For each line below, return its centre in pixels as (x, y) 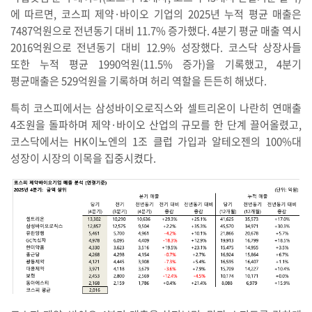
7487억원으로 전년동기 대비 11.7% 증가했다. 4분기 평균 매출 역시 (156, 30)
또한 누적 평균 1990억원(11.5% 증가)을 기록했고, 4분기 (156, 64)
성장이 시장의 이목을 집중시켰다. (83, 158)
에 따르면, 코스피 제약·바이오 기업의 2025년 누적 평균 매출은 (156, 14)
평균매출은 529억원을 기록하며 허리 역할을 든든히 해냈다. (138, 80)
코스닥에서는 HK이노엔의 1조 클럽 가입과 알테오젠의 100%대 (156, 141)
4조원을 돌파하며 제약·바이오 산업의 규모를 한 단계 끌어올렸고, (156, 124)
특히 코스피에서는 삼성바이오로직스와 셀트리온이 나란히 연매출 (156, 108)
